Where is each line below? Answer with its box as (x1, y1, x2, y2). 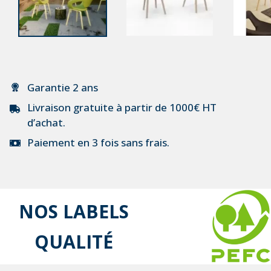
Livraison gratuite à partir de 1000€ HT (27, 100, 217, 114)
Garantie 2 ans (27, 80, 98, 94)
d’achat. (27, 116, 65, 129)
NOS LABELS (19, 198, 129, 224)
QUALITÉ (34, 229, 114, 254)
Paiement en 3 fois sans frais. (27, 135, 169, 149)
